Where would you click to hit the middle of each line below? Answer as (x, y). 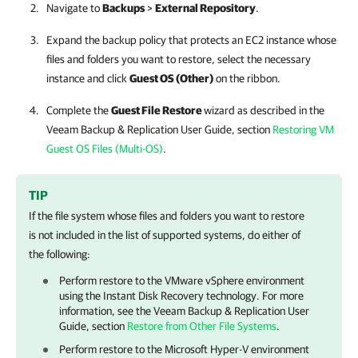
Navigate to (74, 8)
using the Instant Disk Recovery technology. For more (181, 296)
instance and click (88, 78)
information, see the (106, 311)
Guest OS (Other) (171, 78)
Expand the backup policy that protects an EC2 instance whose (191, 40)
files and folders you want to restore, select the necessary (179, 59)
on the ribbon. (247, 78)
